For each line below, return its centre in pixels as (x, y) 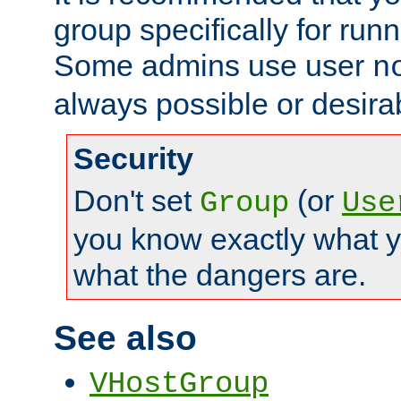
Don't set (137, 201)
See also (125, 337)
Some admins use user (213, 66)
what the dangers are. (220, 275)
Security (133, 159)
